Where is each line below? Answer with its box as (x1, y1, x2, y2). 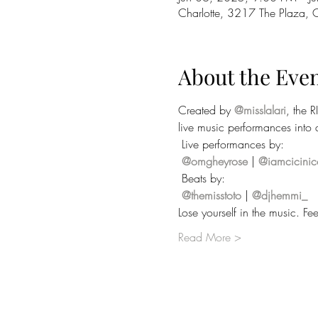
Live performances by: (177, 136, 284, 152)
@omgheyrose (181, 153, 248, 169)
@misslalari (234, 102, 286, 118)
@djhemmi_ (251, 187, 307, 203)
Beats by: (177, 170, 225, 186)
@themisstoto (181, 187, 241, 203)
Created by (177, 102, 234, 118)
